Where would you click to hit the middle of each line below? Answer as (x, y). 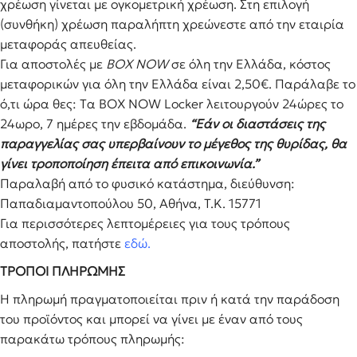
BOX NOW (137, 64)
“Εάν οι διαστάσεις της (257, 124)
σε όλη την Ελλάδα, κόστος (249, 64)
